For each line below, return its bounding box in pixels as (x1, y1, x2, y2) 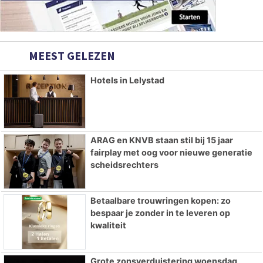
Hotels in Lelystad (90, 75, 164, 85)
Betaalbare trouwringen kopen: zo (90, 195, 231, 206)
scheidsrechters (90, 160, 159, 170)
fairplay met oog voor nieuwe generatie (90, 147, 252, 158)
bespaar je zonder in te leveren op (90, 208, 230, 218)
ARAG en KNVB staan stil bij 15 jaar (90, 135, 233, 146)
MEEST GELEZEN (26, 48, 115, 63)
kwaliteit (90, 220, 126, 231)
